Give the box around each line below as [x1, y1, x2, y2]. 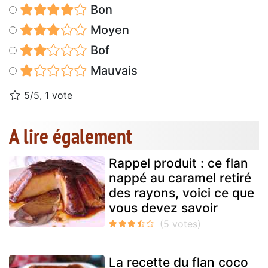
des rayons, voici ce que [109, 185, 254, 201]
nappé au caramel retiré [109, 170, 251, 186]
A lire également [9, 122, 132, 150]
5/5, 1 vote [21, 89, 72, 102]
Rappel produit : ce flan [109, 156, 248, 171]
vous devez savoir [109, 200, 218, 216]
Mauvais [87, 63, 138, 78]
